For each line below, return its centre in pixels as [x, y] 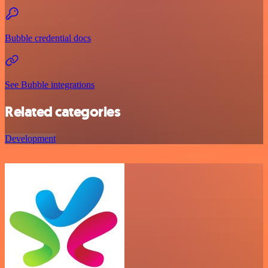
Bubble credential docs [48, 38]
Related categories [63, 112]
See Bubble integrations [50, 85]
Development [30, 139]
